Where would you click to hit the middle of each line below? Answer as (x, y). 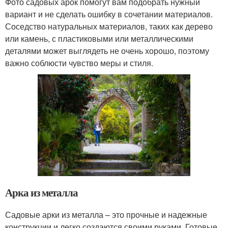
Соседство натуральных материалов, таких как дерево (109, 26)
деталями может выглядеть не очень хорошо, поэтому (107, 50)
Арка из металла (42, 192)
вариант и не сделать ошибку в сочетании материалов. (109, 14)
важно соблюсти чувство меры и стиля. (79, 63)
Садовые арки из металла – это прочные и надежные (106, 214)
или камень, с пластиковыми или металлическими (99, 38)
